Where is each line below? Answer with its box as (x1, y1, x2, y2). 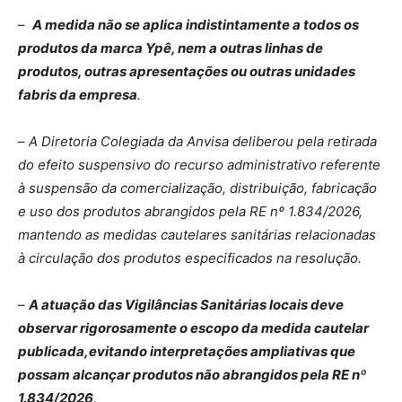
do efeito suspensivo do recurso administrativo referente (18, 155, 380, 173)
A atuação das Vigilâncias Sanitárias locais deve (29, 295, 344, 313)
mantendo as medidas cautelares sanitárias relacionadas (18, 225, 376, 243)
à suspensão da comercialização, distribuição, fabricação (18, 179, 377, 197)
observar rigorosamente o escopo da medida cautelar (18, 319, 369, 336)
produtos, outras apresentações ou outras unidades (18, 62, 355, 80)
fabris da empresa (18, 85, 137, 103)
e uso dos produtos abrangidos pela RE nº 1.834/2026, (18, 202, 363, 220)
